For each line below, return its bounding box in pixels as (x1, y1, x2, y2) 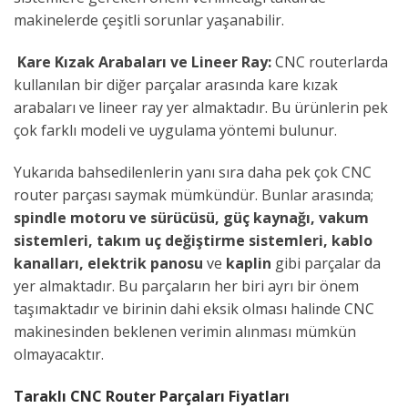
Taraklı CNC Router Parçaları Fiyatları (14, 385, 290, 406)
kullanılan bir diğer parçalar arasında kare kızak (14, 74, 338, 95)
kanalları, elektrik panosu (14, 252, 203, 273)
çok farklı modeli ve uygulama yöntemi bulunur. (14, 119, 337, 140)
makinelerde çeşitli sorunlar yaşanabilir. (14, 10, 284, 31)
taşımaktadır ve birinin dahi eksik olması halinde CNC (14, 298, 374, 319)
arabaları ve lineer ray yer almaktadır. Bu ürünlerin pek (14, 97, 388, 117)
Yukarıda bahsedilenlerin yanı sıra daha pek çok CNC (14, 161, 372, 182)
